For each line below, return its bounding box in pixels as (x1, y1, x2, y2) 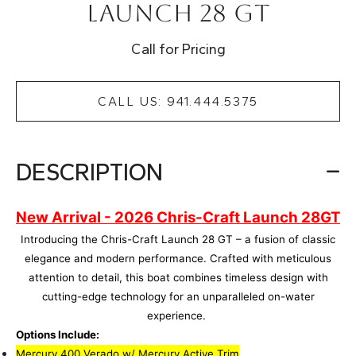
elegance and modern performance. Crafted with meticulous (25, 251, 331, 265)
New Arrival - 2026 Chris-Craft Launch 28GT (16, 207, 340, 226)
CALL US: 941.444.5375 (98, 93, 258, 109)
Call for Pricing (130, 40, 226, 58)
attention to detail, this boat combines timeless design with (28, 270, 328, 284)
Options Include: (16, 327, 99, 341)
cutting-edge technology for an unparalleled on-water (41, 289, 315, 303)
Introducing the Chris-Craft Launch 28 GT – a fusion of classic (21, 232, 335, 246)
